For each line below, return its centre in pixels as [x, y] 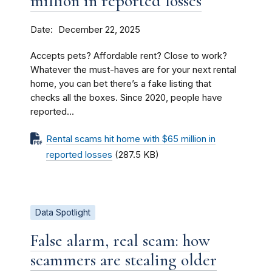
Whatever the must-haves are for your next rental [133, 70]
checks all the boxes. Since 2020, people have [126, 97]
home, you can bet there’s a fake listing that [121, 83]
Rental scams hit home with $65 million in [131, 139]
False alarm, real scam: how [120, 240]
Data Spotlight [63, 212]
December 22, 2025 [99, 29]
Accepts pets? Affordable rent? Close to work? [129, 56]
